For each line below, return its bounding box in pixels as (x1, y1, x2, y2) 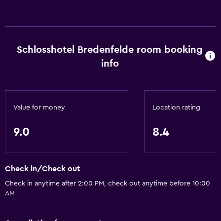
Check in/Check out (5, 165, 80, 173)
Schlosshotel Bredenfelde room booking (17, 45, 203, 55)
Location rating (152, 104, 200, 111)
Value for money (13, 104, 65, 111)
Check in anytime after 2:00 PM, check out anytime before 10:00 (5, 180, 210, 187)
